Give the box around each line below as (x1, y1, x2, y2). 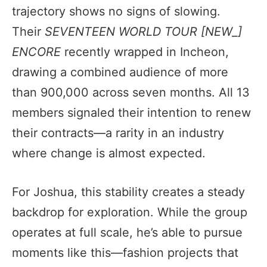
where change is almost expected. (12, 145, 206, 160)
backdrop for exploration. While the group (12, 204, 247, 219)
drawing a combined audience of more (12, 64, 228, 79)
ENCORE (12, 44, 61, 59)
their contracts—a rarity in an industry (12, 125, 224, 140)
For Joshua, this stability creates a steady (12, 184, 245, 199)
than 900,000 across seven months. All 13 (12, 85, 250, 100)
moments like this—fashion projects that (12, 245, 238, 260)
